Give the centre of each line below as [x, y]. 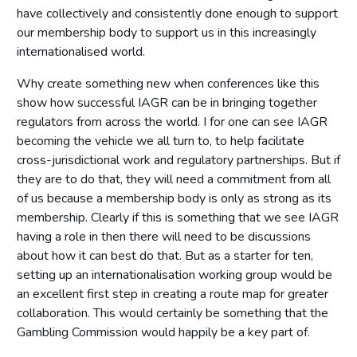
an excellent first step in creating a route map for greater [173, 294]
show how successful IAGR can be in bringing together [167, 102]
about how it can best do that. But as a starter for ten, [165, 255]
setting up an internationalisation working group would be [175, 275]
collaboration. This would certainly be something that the [173, 313]
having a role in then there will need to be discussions [164, 236]
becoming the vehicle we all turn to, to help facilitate [161, 141]
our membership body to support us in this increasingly [167, 32]
